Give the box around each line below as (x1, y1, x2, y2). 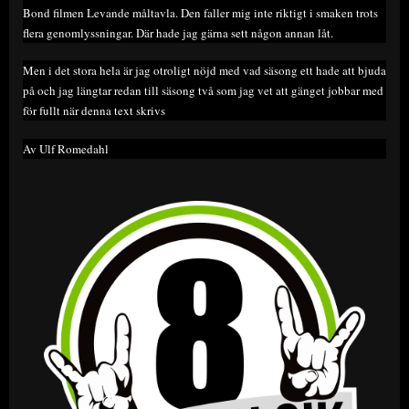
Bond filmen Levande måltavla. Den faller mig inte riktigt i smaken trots (23, 4, 378, 21)
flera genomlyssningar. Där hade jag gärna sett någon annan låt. (23, 24, 333, 41)
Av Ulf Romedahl (23, 140, 109, 157)
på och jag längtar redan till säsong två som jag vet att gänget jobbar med (23, 82, 383, 100)
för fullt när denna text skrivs (23, 102, 165, 120)
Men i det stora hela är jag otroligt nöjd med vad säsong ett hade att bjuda (23, 62, 386, 79)
